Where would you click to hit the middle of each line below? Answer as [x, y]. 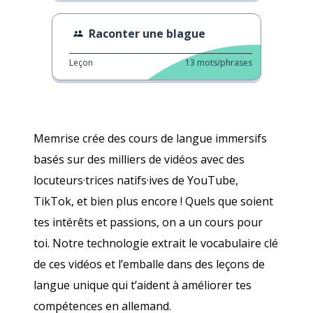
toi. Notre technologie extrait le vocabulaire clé [156, 243]
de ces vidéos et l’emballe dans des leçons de [149, 264]
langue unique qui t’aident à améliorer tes [143, 285]
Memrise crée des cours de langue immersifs [150, 138]
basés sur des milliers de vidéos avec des [139, 159]
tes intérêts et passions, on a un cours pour [148, 222]
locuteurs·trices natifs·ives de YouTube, [136, 180]
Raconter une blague [147, 34]
